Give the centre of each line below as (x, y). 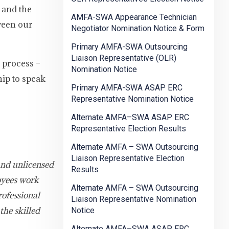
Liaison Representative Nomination (134, 199)
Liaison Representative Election (128, 158)
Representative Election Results (129, 129)
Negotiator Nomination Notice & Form (138, 29)
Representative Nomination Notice (132, 99)
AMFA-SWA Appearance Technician (134, 17)
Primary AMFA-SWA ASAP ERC (127, 88)
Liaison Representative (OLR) (124, 58)
